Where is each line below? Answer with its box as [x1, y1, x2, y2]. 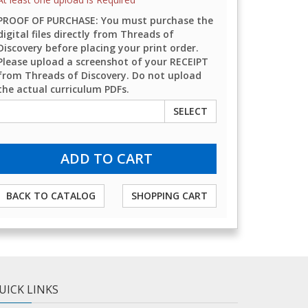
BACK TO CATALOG [5, 189, 96, 202]
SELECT [173, 104, 208, 118]
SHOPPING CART [131, 189, 208, 202]
